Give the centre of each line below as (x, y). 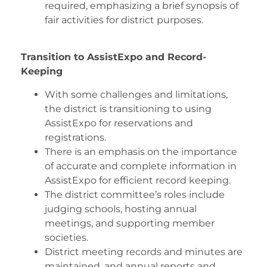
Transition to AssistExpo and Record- (114, 57)
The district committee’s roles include (135, 194)
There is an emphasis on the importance (141, 151)
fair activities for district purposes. (124, 20)
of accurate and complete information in (141, 166)
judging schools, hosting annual (121, 209)
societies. (66, 237)
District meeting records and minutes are (144, 252)
